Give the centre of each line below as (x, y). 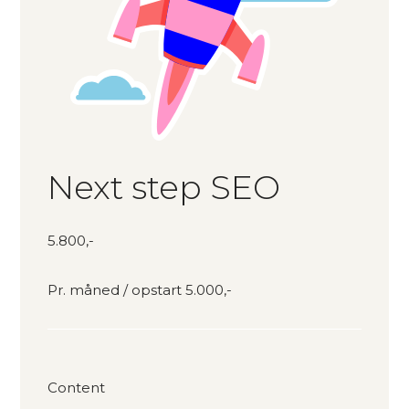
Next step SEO (164, 188)
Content (77, 388)
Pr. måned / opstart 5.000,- (140, 290)
